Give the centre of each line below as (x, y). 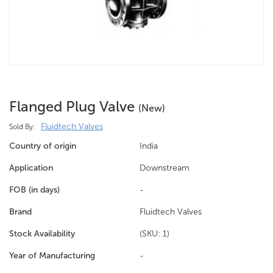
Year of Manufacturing (52, 256)
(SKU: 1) (154, 234)
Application (31, 168)
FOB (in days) (34, 190)
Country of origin (43, 146)
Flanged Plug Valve (74, 106)
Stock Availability (42, 234)
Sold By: (22, 127)
